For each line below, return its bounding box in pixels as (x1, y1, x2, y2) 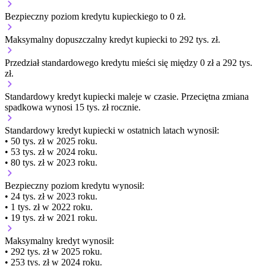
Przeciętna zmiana (181, 91, 249, 102)
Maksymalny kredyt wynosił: (5, 235, 114, 246)
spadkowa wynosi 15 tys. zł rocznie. (5, 102, 141, 112)
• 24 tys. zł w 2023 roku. (5, 191, 97, 201)
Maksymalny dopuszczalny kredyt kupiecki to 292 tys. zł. (5, 34, 220, 45)
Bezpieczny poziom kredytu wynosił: (5, 180, 144, 191)
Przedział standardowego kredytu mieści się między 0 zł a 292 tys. (5, 57, 252, 68)
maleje (118, 91, 142, 102)
